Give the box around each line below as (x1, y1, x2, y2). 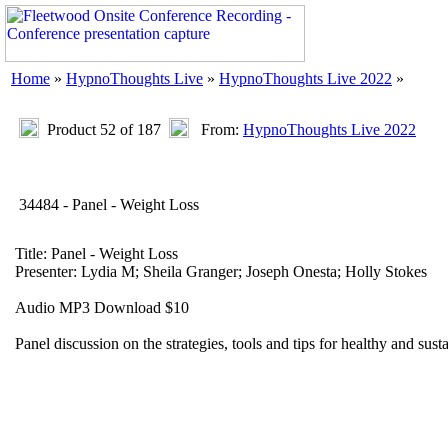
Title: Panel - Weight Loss (15, 245, 178, 262)
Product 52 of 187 (47, 121, 161, 138)
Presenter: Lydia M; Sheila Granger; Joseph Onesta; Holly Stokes (15, 263, 427, 280)
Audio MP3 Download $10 (15, 299, 189, 316)
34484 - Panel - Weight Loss (15, 196, 199, 213)
